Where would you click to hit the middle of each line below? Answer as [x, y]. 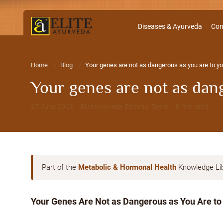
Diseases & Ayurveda [170, 26]
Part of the [60, 167]
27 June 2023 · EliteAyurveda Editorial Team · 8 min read [119, 107]
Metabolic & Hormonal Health [127, 167]
